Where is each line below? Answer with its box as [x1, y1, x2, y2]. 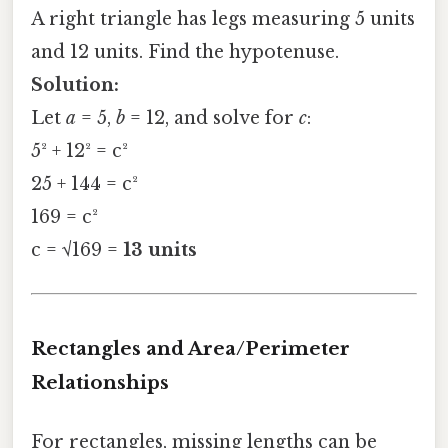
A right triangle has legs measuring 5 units [31, 7, 415, 30]
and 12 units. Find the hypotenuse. [31, 40, 339, 63]
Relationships [31, 371, 169, 395]
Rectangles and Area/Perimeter [31, 337, 350, 361]
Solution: [31, 73, 119, 96]
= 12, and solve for [125, 106, 299, 129]
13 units [123, 238, 197, 261]
